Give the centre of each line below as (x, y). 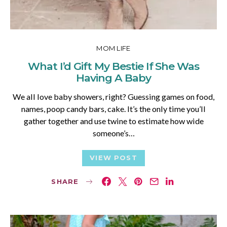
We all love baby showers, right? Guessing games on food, (113, 97)
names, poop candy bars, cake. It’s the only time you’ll (113, 109)
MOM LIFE (113, 48)
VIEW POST (113, 158)
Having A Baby (113, 78)
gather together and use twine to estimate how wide (113, 121)
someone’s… (113, 133)
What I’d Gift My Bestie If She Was (113, 66)
